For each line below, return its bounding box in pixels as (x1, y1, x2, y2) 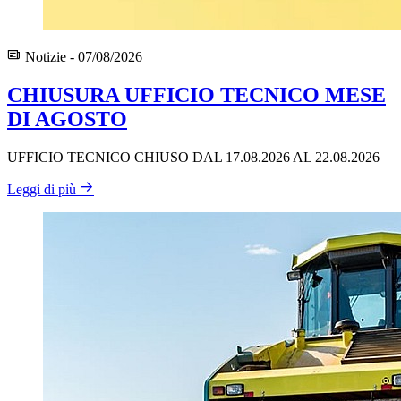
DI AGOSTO (7, 107, 127, 132)
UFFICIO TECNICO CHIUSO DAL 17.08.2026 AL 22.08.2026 (7, 149, 380, 166)
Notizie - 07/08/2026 (21, 49, 142, 65)
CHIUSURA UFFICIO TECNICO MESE (7, 83, 386, 107)
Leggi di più (7, 182, 76, 198)
